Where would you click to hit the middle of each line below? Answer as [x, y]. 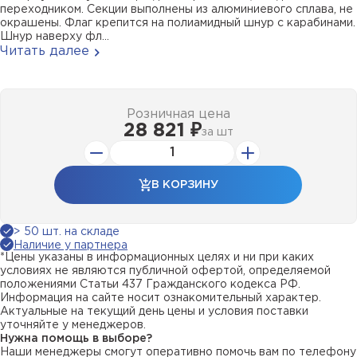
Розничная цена [178, 114]
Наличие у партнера [71, 245]
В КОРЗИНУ [184, 184]
